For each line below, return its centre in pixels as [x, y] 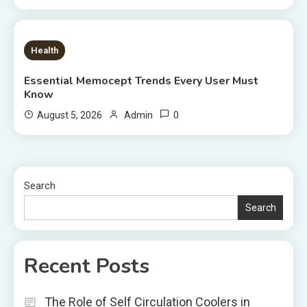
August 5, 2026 [70, 115]
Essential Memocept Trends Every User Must [142, 81]
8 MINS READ [72, 49]
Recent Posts [87, 266]
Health [45, 50]
